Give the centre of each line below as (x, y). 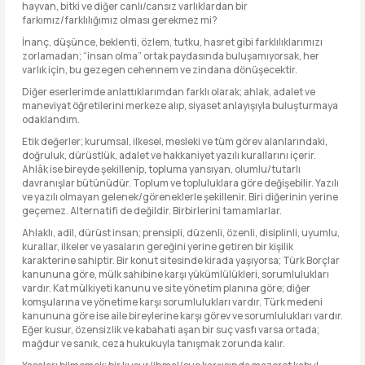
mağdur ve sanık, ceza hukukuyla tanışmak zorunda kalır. (154, 343)
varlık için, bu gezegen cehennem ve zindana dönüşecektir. (160, 70)
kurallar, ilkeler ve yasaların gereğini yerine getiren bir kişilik (158, 246)
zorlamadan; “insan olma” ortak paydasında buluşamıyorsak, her (171, 56)
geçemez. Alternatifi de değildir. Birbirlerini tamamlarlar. (152, 211)
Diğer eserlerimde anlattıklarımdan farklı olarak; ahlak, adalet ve (169, 92)
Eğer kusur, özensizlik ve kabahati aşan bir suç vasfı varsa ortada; (171, 330)
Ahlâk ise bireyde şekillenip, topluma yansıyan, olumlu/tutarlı (161, 169)
